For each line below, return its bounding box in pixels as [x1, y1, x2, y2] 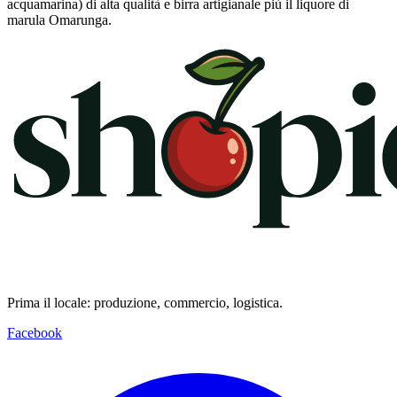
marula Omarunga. [7, 12, 112, 28]
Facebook [7, 324, 62, 340]
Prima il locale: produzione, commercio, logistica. [7, 294, 283, 310]
